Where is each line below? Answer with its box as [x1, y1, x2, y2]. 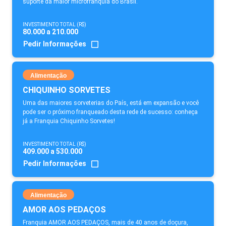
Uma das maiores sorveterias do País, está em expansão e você [23, 99, 199, 106]
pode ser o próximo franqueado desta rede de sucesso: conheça [23, 108, 198, 116]
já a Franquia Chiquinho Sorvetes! [23, 118, 115, 125]
